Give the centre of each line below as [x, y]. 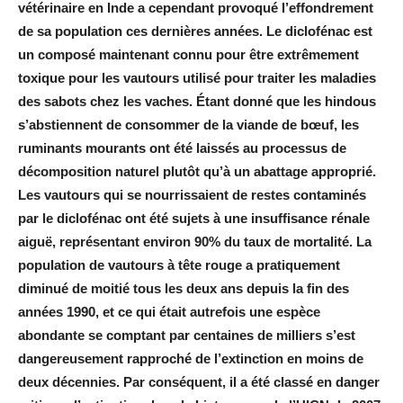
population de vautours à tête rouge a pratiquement [179, 264]
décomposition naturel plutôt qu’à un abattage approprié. [197, 171]
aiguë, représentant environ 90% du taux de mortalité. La [195, 241]
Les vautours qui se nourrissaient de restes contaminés [192, 194]
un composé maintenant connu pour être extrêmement [188, 54]
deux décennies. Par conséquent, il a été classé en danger [199, 381]
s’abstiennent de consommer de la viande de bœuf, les [188, 124]
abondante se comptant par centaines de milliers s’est [187, 335]
